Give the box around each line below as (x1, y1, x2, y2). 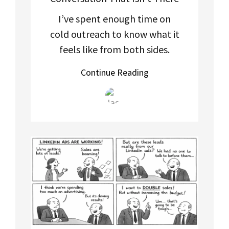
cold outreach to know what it (50, 27, 179, 40)
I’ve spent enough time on (58, 12, 171, 25)
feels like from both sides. (59, 42, 170, 56)
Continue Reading (80, 66, 149, 78)
